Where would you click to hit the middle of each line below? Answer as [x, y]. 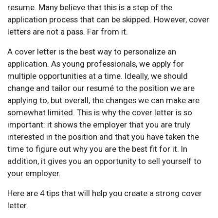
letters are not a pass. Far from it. [68, 31]
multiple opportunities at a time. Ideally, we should [98, 76]
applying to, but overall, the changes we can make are [103, 100]
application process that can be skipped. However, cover [108, 19]
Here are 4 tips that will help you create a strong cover [105, 193]
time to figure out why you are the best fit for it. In [97, 149]
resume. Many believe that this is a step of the [90, 7]
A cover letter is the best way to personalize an [92, 51]
